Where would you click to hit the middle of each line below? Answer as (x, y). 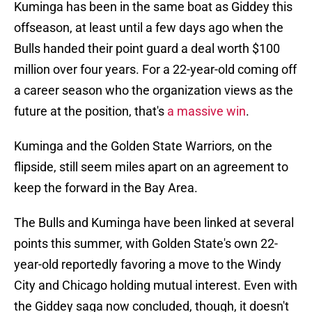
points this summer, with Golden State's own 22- (146, 244)
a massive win (206, 111)
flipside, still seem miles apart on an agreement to (151, 167)
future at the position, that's (91, 111)
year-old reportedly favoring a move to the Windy (148, 265)
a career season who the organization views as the (154, 91)
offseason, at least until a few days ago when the (149, 28)
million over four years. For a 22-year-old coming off (155, 70)
